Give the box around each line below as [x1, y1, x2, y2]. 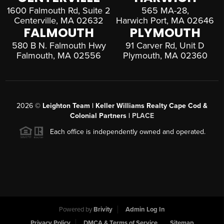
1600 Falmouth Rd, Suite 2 [7, 5, 111, 16]
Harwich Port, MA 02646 [116, 15, 214, 26]
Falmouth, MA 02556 [16, 50, 101, 61]
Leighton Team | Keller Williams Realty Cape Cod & [42, 101, 207, 110]
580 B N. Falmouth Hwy [11, 40, 106, 51]
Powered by [59, 205, 93, 214]
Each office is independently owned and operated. [43, 127, 205, 136]
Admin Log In [125, 205, 165, 214]
